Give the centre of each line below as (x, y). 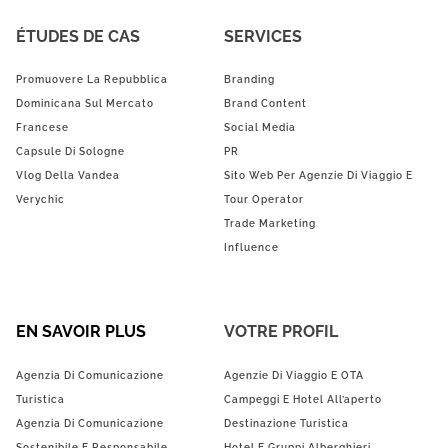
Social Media (260, 128)
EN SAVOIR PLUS (81, 332)
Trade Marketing (270, 224)
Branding (249, 80)
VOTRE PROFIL (281, 332)
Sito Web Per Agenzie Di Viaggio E (318, 176)
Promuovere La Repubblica (92, 80)
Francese (42, 128)
